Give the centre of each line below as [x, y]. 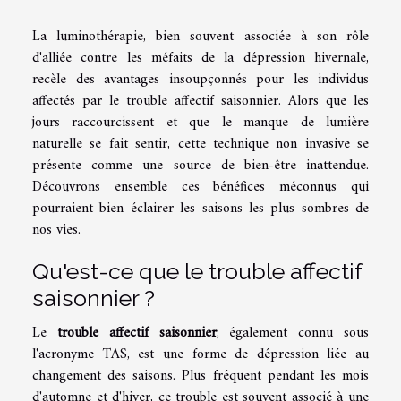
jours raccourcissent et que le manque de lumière [200, 122]
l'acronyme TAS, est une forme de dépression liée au [200, 354]
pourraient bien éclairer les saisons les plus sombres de [200, 208]
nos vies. [56, 230]
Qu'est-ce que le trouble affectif [197, 271]
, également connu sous [293, 333]
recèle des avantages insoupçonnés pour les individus [200, 79]
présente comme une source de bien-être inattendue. [200, 165]
